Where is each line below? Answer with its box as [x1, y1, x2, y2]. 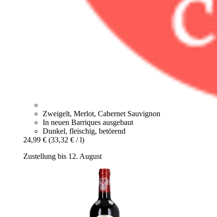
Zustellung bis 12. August [23, 152, 102, 161]
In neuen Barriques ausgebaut [43, 118, 133, 127]
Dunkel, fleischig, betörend [43, 127, 125, 136]
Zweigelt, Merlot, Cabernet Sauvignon [43, 109, 160, 118]
